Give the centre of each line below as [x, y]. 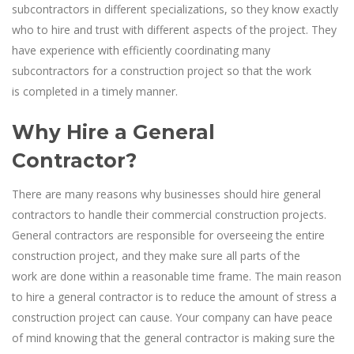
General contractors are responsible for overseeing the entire [168, 235]
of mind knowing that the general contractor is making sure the [173, 337]
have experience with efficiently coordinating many [141, 50]
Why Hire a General [113, 132]
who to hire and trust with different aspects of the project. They [174, 29]
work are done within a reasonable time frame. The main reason [177, 276]
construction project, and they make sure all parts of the [156, 255]
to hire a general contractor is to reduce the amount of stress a [174, 296]
